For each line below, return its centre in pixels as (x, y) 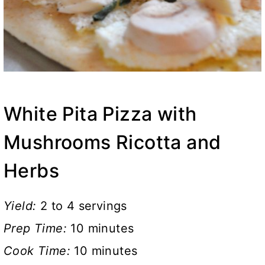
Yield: (22, 206)
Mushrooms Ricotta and (112, 143)
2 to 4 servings (83, 206)
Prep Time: (37, 229)
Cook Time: (39, 251)
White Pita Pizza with (100, 114)
